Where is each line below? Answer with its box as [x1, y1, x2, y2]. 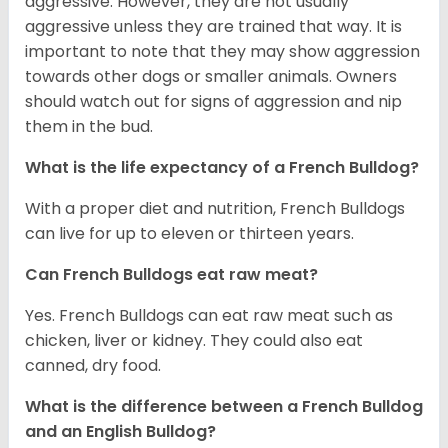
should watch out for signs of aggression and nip [25, 89, 402, 113]
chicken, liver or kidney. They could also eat [25, 328, 363, 352]
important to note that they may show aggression [25, 39, 420, 63]
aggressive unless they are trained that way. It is [25, 14, 402, 38]
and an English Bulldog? [25, 419, 220, 443]
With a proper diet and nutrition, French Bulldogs [25, 196, 405, 220]
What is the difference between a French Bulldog [25, 394, 423, 418]
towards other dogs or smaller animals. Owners [25, 64, 397, 88]
